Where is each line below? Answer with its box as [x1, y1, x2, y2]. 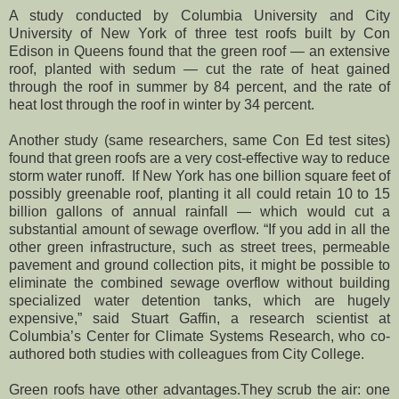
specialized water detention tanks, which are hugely [9, 292, 390, 308]
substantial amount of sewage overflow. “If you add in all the [9, 221, 390, 237]
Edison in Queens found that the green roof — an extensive [9, 43, 390, 59]
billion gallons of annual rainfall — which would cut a [9, 203, 390, 219]
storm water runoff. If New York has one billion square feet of [9, 167, 390, 183]
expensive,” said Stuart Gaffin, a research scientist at [9, 310, 390, 326]
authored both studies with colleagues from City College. [9, 346, 364, 362]
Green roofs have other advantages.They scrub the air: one [9, 381, 390, 397]
